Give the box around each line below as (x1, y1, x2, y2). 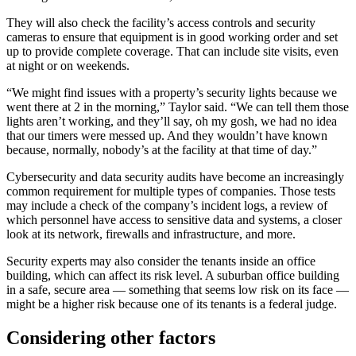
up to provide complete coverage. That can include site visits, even (6, 44, 339, 58)
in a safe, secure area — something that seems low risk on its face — (6, 282, 349, 296)
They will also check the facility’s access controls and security (6, 15, 315, 29)
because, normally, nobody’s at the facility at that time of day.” (6, 142, 317, 157)
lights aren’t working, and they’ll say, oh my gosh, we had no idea (6, 114, 337, 128)
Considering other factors (6, 327, 215, 348)
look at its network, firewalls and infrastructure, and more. (6, 226, 299, 241)
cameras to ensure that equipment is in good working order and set (6, 29, 338, 44)
